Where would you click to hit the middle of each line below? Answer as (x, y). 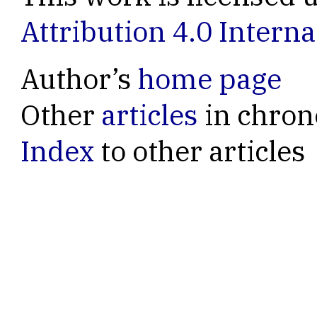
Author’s (80, 79)
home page (210, 79)
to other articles (200, 151)
